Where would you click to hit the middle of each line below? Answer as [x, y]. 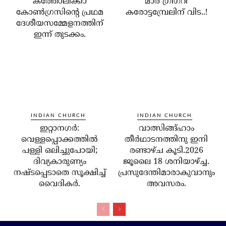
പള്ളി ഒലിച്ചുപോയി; [60, 151]
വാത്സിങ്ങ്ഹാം [166, 128]
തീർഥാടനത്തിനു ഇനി [166, 139]
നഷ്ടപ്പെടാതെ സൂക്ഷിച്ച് [60, 173]
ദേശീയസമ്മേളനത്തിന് [60, 23]
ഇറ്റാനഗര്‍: [60, 128]
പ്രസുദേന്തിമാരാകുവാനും [166, 173]
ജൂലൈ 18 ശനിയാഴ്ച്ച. [166, 162]
